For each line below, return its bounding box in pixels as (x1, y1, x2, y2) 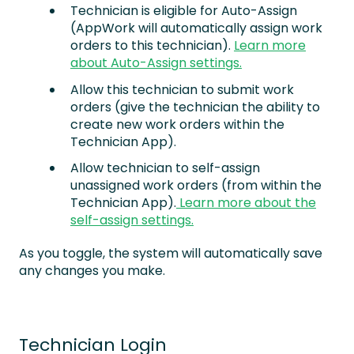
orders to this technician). (70, 36, 234, 55)
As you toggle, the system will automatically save (19, 243, 322, 262)
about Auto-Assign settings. (70, 54, 242, 73)
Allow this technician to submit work (70, 80, 294, 99)
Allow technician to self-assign (70, 158, 260, 177)
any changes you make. (19, 261, 165, 280)
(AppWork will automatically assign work (70, 19, 322, 38)
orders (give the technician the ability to (70, 97, 320, 116)
